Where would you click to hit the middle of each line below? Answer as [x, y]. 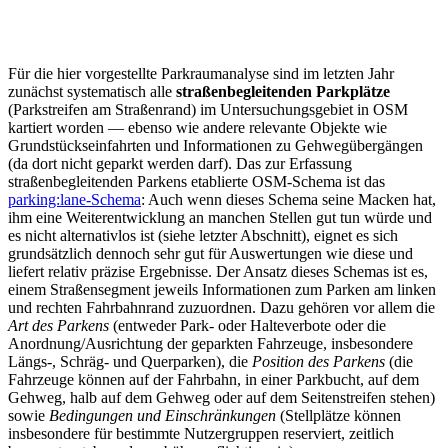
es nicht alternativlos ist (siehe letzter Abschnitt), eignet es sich [203, 236]
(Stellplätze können [338, 416]
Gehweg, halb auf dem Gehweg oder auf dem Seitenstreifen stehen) [221, 398]
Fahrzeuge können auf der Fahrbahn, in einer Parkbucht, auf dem [213, 380]
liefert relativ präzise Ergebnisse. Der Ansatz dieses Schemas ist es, [218, 272]
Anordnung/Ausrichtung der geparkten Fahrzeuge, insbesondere [210, 344]
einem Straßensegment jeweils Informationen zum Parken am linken [222, 290]
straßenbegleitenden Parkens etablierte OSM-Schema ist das [196, 182]
